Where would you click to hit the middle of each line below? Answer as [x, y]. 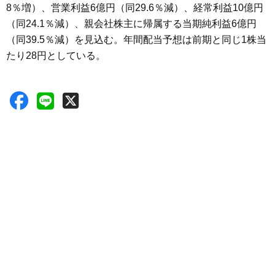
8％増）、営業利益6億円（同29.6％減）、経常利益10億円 [135, 7]
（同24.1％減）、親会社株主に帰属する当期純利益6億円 [131, 23]
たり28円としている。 [56, 55]
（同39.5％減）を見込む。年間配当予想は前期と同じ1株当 [136, 39]
